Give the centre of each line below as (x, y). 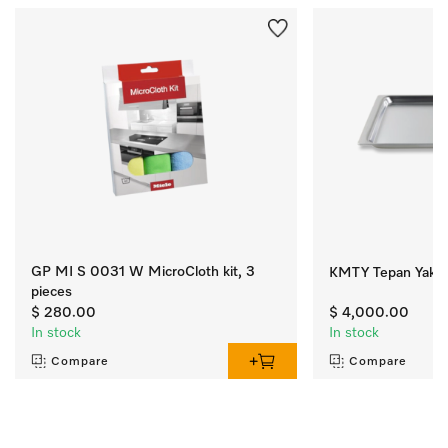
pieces (51, 291)
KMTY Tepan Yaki (385, 272)
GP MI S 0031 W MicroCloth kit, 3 (143, 271)
